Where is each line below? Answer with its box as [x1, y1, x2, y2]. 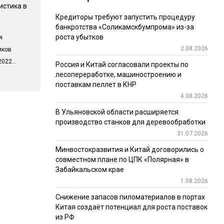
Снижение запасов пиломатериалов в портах [55, 193, 205, 201]
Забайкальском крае [55, 165, 124, 174]
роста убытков [55, 33, 103, 41]
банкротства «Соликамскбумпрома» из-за [55, 23, 194, 31]
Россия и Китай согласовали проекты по [55, 60, 188, 69]
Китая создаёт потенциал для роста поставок [55, 203, 207, 211]
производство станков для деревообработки [55, 118, 205, 126]
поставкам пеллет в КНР [55, 80, 136, 89]
